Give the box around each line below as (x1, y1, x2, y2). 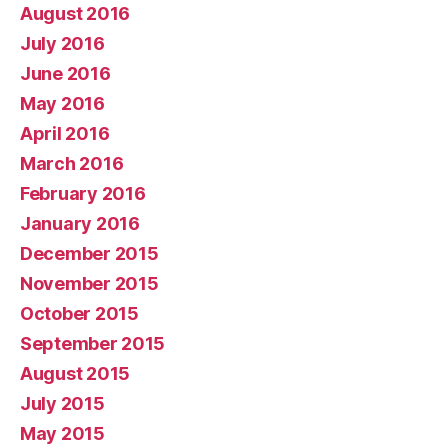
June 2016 (20, 62, 111, 84)
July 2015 (20, 392, 105, 414)
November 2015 (20, 272, 159, 294)
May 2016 (20, 92, 105, 114)
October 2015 (20, 302, 139, 324)
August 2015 (20, 362, 131, 384)
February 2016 (20, 182, 146, 204)
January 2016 (20, 212, 140, 234)
